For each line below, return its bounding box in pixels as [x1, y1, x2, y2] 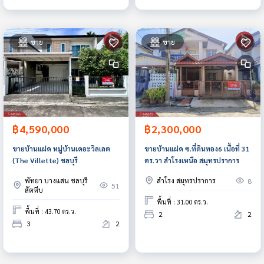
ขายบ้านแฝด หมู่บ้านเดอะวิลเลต [12, 143, 110, 153]
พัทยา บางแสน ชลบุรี [25, 175, 88, 185]
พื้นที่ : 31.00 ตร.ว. [157, 197, 208, 207]
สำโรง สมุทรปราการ [157, 175, 216, 185]
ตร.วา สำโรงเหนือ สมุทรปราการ [144, 155, 239, 165]
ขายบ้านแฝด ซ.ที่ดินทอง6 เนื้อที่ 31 [144, 143, 250, 153]
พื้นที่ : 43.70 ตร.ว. [25, 207, 76, 216]
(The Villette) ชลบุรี [12, 155, 78, 165]
